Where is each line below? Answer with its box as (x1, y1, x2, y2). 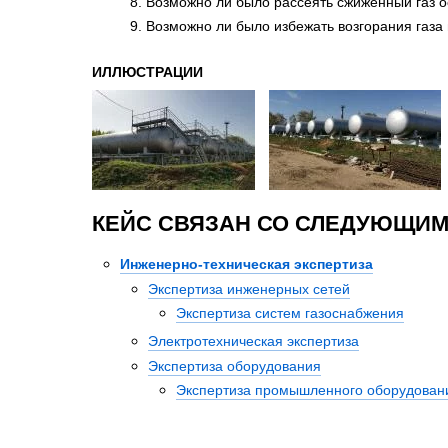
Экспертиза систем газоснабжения (176, 304, 404, 323)
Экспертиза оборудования (148, 356, 321, 375)
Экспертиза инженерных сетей (148, 279, 350, 298)
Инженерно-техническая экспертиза (120, 255, 373, 274)
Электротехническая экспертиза (148, 332, 359, 351)
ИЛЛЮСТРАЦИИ (92, 62, 203, 81)
